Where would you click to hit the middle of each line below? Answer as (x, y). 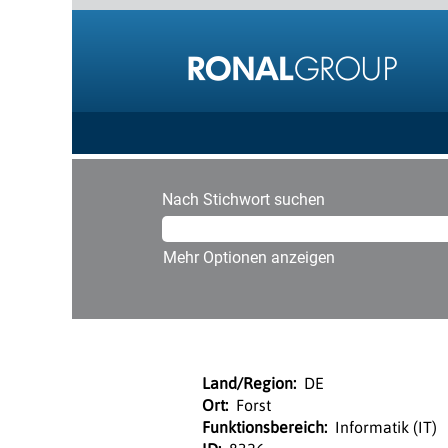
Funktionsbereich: (268, 426)
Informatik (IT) (386, 426)
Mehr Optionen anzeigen (249, 257)
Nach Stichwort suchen (243, 199)
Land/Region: (253, 382)
